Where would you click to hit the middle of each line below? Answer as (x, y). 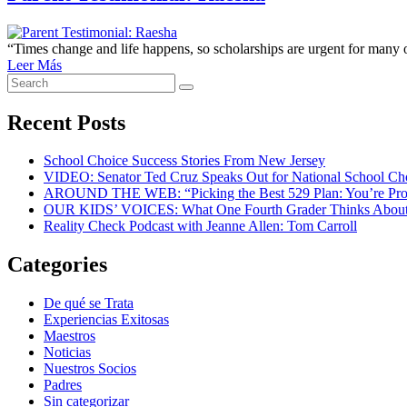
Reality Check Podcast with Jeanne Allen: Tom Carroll (200, 226)
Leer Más (35, 65)
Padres (63, 385)
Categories (57, 265)
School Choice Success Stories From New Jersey (184, 161)
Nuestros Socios (90, 369)
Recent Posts (66, 122)
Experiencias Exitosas (106, 320)
